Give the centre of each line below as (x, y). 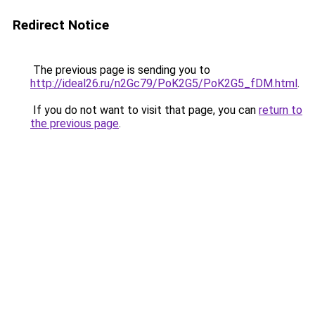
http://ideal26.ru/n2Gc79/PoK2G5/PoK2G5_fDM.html (164, 83)
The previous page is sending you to (120, 70)
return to (281, 110)
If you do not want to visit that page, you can (144, 110)
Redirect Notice (61, 25)
